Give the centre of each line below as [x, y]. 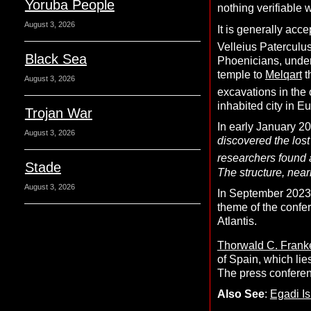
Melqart [283, 74]
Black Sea [56, 59]
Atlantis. [237, 221]
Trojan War [58, 113]
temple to [241, 74]
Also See [241, 294]
